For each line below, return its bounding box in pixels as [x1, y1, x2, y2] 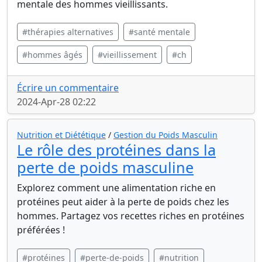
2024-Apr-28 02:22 [17, 95, 96, 108]
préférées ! [17, 223, 65, 236]
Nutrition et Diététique [17, 129, 106, 140]
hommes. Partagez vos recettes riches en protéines [17, 209, 244, 222]
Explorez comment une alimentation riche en [17, 181, 216, 194]
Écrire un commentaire [17, 81, 119, 94]
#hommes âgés [22, 49, 82, 60]
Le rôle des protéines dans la [17, 140, 216, 160]
